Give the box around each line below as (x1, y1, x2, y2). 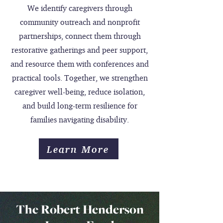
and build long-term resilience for (22, 101, 137, 111)
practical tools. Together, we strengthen (11, 73, 148, 83)
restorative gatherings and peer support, (11, 45, 148, 55)
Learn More (46, 142, 109, 155)
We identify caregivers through (27, 3, 132, 13)
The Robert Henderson (15, 202, 144, 218)
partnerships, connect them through (18, 31, 141, 41)
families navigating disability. (30, 114, 129, 124)
